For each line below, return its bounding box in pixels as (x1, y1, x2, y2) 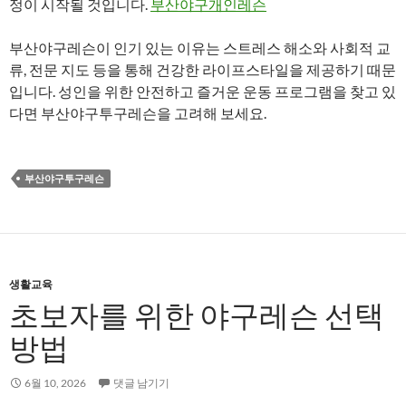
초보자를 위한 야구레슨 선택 (9, 296, 384, 333)
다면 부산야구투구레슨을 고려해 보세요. (9, 104, 266, 121)
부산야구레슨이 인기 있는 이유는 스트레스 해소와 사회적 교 (9, 39, 391, 56)
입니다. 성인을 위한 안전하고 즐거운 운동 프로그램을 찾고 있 (9, 82, 396, 100)
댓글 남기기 (113, 376, 169, 390)
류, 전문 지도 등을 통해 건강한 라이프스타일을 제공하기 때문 (9, 61, 396, 78)
